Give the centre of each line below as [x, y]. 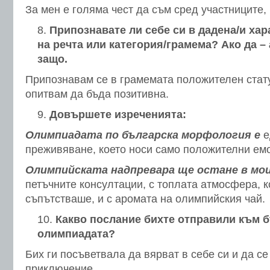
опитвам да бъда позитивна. [97, 94]
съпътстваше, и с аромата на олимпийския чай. [145, 199]
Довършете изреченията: [118, 115]
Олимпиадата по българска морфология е [143, 135]
